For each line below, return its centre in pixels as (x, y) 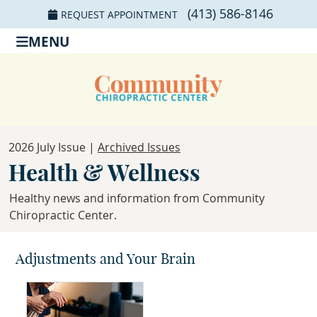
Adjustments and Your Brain (106, 259)
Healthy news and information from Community (137, 198)
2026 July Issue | (53, 148)
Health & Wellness (104, 173)
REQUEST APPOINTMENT (119, 15)
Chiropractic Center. (63, 215)
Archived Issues (139, 148)
